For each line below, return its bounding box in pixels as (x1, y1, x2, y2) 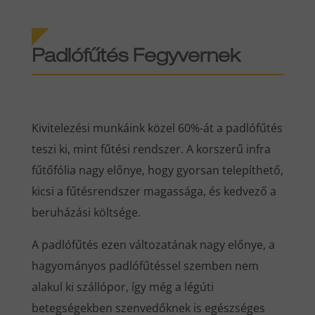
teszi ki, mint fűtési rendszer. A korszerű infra (31, 141, 271, 157)
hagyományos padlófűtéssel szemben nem (31, 257, 259, 274)
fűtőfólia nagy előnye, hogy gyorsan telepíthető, (31, 162, 283, 178)
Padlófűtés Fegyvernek (31, 48, 240, 67)
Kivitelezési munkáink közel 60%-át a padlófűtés (31, 120, 283, 136)
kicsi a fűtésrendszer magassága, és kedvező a (31, 183, 276, 199)
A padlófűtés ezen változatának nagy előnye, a (31, 236, 275, 252)
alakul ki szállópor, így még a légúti (31, 278, 214, 295)
